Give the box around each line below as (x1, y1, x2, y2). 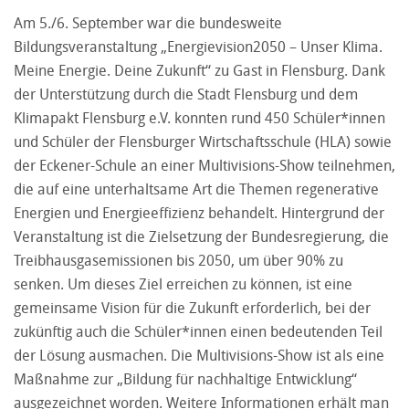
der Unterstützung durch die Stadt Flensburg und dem (14, 84, 358, 105)
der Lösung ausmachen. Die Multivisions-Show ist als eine (14, 345, 384, 366)
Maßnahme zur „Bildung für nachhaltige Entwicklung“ (14, 369, 357, 390)
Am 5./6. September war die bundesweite (14, 13, 282, 34)
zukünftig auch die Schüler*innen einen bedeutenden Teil (14, 321, 383, 342)
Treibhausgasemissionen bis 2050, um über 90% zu (14, 250, 343, 271)
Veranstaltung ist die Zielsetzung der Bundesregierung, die (14, 226, 389, 247)
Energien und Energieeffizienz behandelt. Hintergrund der (14, 203, 384, 224)
